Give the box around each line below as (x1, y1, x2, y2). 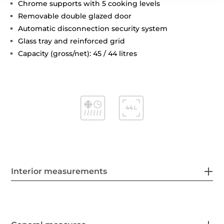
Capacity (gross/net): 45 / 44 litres (18, 49, 137, 58)
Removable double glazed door (18, 11, 132, 21)
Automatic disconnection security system (18, 24, 168, 33)
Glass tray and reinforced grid (18, 36, 125, 46)
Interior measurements (11, 166, 107, 176)
